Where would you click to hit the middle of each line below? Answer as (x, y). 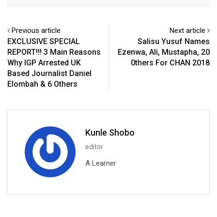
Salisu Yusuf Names (174, 42)
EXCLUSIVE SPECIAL (44, 42)
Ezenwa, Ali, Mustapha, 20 (164, 52)
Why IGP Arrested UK (44, 63)
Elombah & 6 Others (42, 84)
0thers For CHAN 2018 (170, 63)
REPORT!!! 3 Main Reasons (54, 52)
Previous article (36, 31)
